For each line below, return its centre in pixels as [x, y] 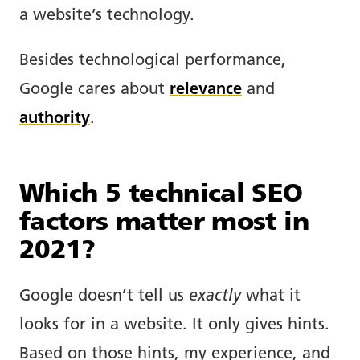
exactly [215, 296]
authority [55, 119]
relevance [206, 90]
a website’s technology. [107, 16]
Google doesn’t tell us [104, 296]
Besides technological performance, [153, 61]
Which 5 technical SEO [161, 195]
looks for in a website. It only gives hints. [174, 325]
